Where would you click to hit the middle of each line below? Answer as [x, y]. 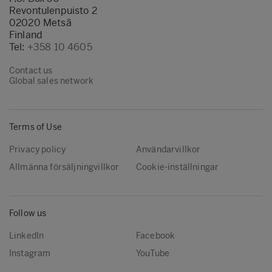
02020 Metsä [40, 23]
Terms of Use [36, 127]
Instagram [30, 254]
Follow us [28, 213]
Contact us [31, 71]
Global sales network [52, 81]
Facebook [156, 236]
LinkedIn [27, 236]
